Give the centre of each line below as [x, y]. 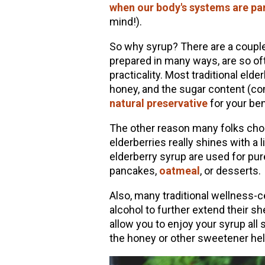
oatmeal [179, 171]
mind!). [125, 22]
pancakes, [134, 171]
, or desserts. [230, 171]
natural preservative [158, 104]
